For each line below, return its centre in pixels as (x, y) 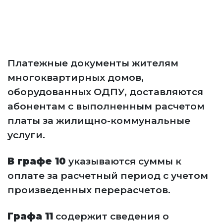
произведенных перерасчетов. (89, 190)
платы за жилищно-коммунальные (99, 121)
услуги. (26, 135)
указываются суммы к (124, 161)
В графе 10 (37, 161)
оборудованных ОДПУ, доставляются (105, 92)
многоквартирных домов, (76, 78)
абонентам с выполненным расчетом (106, 106)
